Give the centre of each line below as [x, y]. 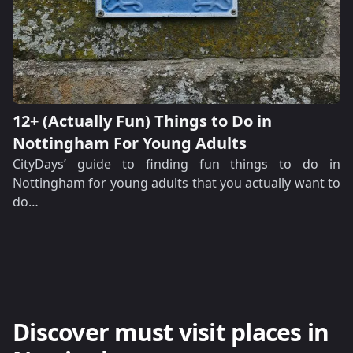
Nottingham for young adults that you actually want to [176, 183]
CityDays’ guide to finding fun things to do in [176, 164]
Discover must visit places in [171, 332]
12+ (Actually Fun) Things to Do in [142, 121]
